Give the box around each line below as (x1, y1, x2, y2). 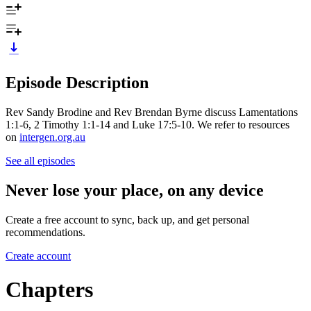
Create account (6, 249, 71, 262)
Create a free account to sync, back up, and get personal (6, 213, 249, 226)
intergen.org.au (19, 131, 85, 143)
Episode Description (6, 73, 149, 92)
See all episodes (6, 154, 75, 167)
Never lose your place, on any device (6, 180, 264, 199)
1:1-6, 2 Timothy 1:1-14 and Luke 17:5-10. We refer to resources (6, 118, 289, 131)
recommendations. (6, 226, 85, 238)
